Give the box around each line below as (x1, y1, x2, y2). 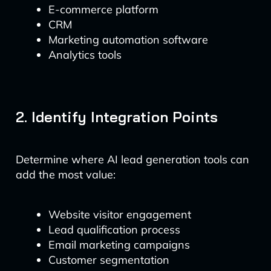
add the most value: (15, 168, 116, 181)
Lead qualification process (48, 223, 180, 237)
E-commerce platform (48, 2, 158, 16)
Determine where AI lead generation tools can (15, 152, 249, 166)
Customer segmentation (48, 253, 169, 267)
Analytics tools (48, 48, 122, 62)
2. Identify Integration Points (15, 108, 218, 126)
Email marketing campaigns (48, 238, 190, 252)
